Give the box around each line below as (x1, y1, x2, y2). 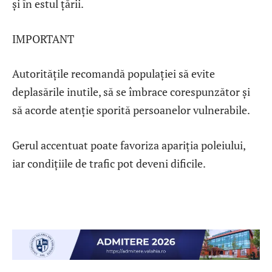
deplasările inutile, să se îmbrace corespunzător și (12, 84, 250, 100)
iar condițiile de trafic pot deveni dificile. (12, 156, 206, 171)
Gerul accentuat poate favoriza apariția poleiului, (12, 138, 245, 153)
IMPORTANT (12, 31, 76, 46)
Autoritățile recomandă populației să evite (12, 66, 215, 81)
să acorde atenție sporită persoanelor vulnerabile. (12, 103, 250, 118)
